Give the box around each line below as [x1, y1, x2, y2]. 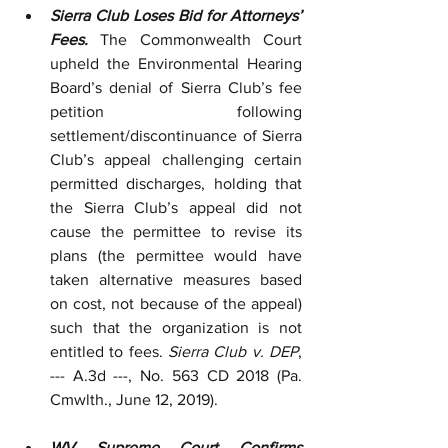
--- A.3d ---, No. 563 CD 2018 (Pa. [50, 367, 302, 384]
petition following [50, 103, 302, 120]
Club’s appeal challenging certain [50, 151, 302, 168]
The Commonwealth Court [88, 31, 302, 48]
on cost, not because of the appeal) [50, 295, 302, 312]
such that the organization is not [50, 319, 302, 336]
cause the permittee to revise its [50, 223, 302, 240]
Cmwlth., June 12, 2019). [50, 391, 218, 408]
